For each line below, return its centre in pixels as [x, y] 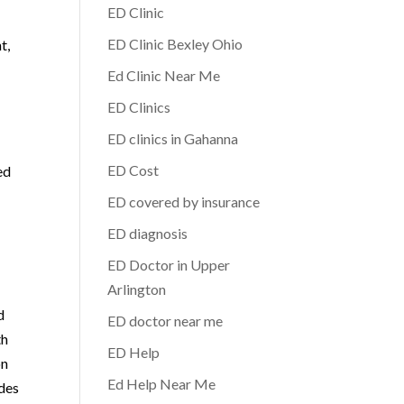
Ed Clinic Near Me [164, 75]
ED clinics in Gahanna [173, 138]
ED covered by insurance [184, 202]
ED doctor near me [165, 321]
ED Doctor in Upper [169, 265]
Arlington [137, 289]
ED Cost [133, 170]
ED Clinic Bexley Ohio [175, 44]
